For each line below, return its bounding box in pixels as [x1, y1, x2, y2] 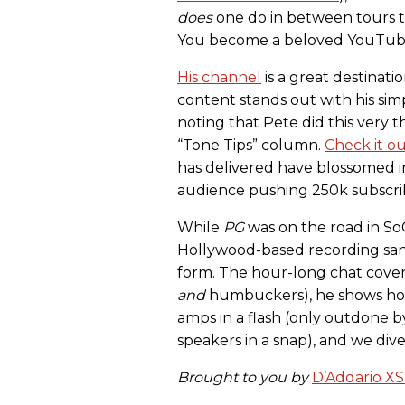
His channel [177, 69, 261, 87]
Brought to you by [177, 369, 312, 387]
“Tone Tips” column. [177, 137, 325, 155]
